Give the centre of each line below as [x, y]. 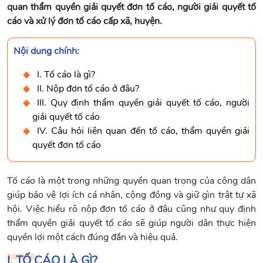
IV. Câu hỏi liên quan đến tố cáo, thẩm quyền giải [143, 131]
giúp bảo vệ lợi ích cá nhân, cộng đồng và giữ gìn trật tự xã [131, 195]
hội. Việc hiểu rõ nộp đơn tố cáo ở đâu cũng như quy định [131, 209]
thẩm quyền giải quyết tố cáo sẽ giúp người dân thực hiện [131, 223]
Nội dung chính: [46, 51]
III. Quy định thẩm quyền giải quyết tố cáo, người [143, 103]
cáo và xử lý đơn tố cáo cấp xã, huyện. [85, 21]
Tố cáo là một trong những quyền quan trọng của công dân [131, 181]
